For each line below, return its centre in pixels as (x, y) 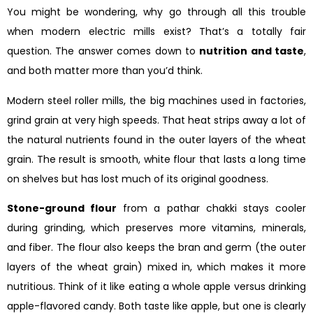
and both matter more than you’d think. (105, 71)
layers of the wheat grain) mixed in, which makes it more (156, 267)
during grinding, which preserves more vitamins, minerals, (156, 227)
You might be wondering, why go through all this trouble (156, 12)
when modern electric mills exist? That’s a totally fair (156, 32)
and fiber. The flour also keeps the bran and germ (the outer (156, 247)
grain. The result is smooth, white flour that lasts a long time (156, 159)
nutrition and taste (252, 51)
